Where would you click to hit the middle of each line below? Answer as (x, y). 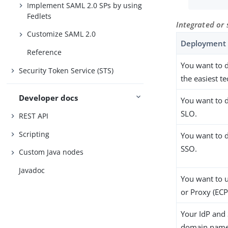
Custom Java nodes (51, 152)
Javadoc (32, 170)
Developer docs (49, 97)
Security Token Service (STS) (66, 70)
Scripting (34, 134)
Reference (45, 52)
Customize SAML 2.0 (62, 34)
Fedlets (39, 16)
